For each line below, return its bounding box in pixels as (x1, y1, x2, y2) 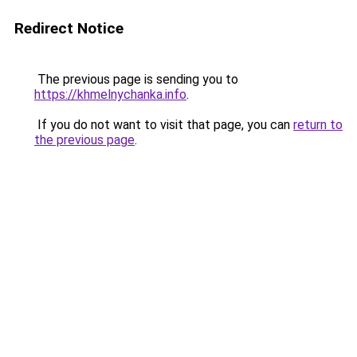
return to (293, 117, 343, 132)
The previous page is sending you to (34, 72, 238, 87)
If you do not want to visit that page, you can (34, 117, 293, 132)
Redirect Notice (14, 19, 124, 37)
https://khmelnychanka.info (34, 87, 186, 102)
